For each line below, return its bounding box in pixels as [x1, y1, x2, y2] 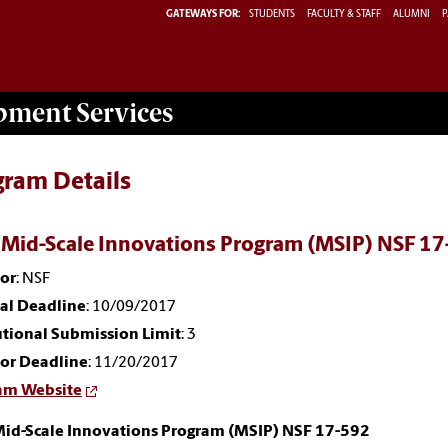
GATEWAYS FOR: [166, 8, 241, 20]
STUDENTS [249, 8, 297, 20]
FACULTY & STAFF [307, 8, 381, 20]
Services [71, 97, 173, 128]
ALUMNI [393, 8, 430, 20]
